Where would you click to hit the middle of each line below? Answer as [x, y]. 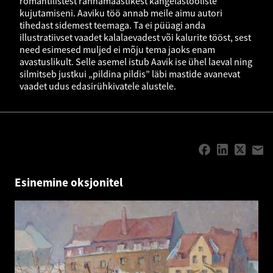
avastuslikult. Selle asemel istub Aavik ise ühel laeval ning [136, 61]
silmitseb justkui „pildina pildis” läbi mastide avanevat [130, 73]
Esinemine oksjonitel [69, 183]
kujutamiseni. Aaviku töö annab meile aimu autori [121, 12]
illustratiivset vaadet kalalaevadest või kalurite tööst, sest [135, 37]
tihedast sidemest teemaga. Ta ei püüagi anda [112, 25]
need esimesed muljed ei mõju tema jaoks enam [117, 49]
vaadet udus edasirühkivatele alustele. [98, 86]
